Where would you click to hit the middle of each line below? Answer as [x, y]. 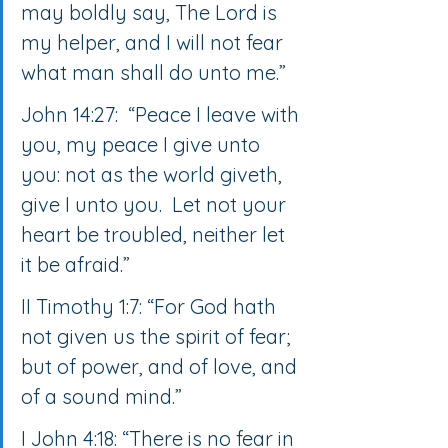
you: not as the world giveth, [154, 174]
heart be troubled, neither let [155, 234]
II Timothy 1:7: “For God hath [151, 306]
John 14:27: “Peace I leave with [162, 114]
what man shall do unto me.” [153, 72]
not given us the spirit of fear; [158, 336]
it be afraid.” [75, 264]
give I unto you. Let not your [156, 204]
